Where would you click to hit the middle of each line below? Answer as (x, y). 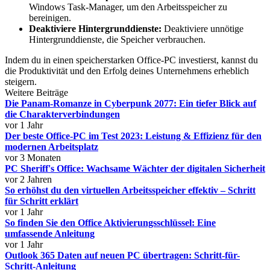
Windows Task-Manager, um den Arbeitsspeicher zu (128, 7)
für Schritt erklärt (42, 201)
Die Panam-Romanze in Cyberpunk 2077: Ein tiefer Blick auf (130, 103)
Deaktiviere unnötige (202, 29)
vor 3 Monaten (33, 158)
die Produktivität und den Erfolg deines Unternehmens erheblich (127, 71)
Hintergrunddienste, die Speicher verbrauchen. (117, 39)
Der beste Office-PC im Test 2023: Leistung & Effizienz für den (133, 136)
